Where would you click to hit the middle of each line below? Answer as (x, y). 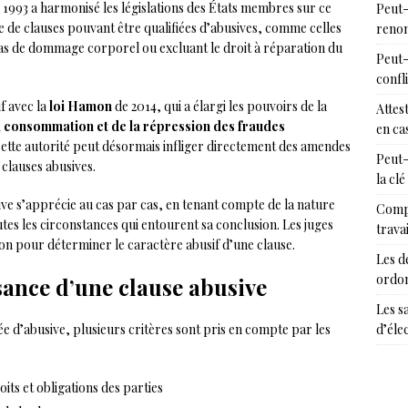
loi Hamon (81, 106)
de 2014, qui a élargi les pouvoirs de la (219, 106)
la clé (390, 179)
